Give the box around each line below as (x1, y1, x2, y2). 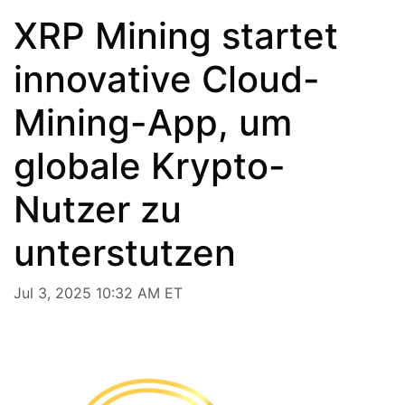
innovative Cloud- (14, 56, 320, 101)
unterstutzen (14, 230, 236, 275)
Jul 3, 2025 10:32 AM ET (14, 283, 183, 302)
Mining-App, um (14, 99, 292, 145)
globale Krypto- (14, 143, 286, 188)
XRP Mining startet (14, 13, 338, 58)
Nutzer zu (14, 186, 182, 231)
